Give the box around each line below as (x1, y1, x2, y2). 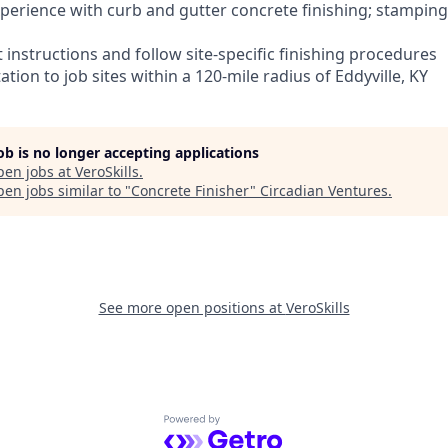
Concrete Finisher (131, 181, 250, 200)
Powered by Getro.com (163, 414, 338, 437)
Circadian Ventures (260, 181, 388, 200)
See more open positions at (98, 298, 286, 317)
